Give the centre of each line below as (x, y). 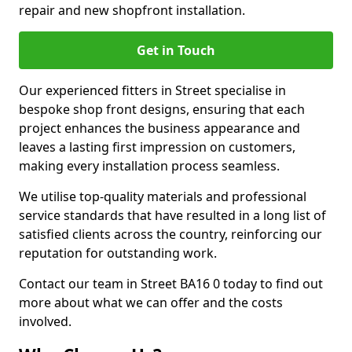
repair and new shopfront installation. (132, 10)
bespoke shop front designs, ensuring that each (162, 109)
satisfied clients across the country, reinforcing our (170, 234)
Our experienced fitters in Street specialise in (152, 90)
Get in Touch (176, 50)
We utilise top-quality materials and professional (163, 196)
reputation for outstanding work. (118, 253)
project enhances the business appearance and (159, 128)
